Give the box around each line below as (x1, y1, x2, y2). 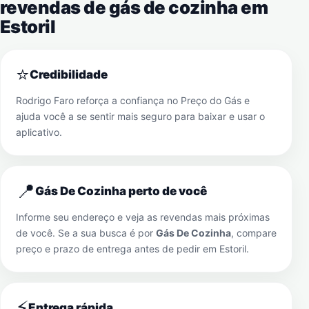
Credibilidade (30, 68, 108, 81)
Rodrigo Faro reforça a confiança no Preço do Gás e (16, 94, 250, 106)
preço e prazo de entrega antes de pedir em (16, 243, 219, 255)
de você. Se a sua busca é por (16, 227, 156, 239)
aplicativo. (16, 126, 62, 138)
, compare (231, 227, 277, 239)
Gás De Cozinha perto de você (35, 184, 207, 198)
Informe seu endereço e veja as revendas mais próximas (16, 211, 270, 223)
